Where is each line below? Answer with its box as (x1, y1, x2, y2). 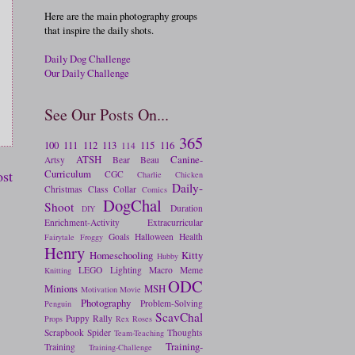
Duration (170, 201, 204, 214)
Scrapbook (44, 326, 84, 338)
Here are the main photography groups (44, 8, 197, 23)
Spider (87, 326, 111, 338)
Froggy (79, 231, 103, 242)
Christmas (44, 182, 82, 195)
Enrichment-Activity (44, 216, 120, 228)
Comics (141, 183, 167, 195)
